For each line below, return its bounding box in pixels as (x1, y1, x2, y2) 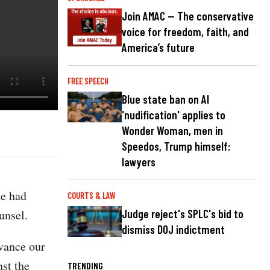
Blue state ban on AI (122, 92, 209, 107)
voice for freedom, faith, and (122, 25, 249, 39)
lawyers (122, 155, 155, 169)
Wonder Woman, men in (122, 124, 223, 138)
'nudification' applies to (122, 108, 225, 122)
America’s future (122, 40, 195, 55)
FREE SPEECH (67, 76, 108, 87)
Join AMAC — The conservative (122, 9, 254, 24)
